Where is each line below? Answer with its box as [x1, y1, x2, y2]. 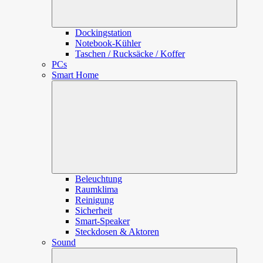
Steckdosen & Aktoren [75, 227, 159, 237]
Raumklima [75, 184, 118, 194]
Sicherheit [75, 205, 112, 215]
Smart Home [52, 70, 99, 80]
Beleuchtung [75, 174, 122, 184]
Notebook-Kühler [75, 38, 141, 48]
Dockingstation [75, 28, 131, 38]
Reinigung [75, 195, 114, 205]
